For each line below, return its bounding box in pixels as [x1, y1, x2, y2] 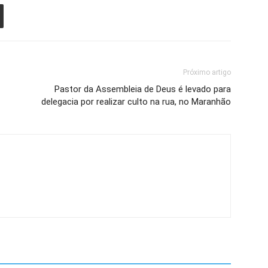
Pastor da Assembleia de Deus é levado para [54, 84, 231, 95]
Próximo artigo [183, 68, 231, 77]
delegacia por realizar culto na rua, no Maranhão [41, 96, 231, 107]
